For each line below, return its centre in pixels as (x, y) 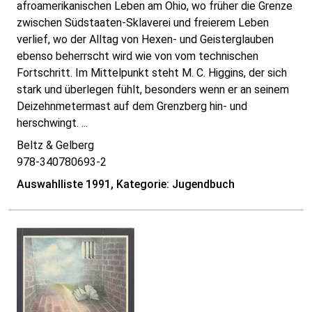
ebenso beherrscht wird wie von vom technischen (138, 56)
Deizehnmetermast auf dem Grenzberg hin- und (132, 107)
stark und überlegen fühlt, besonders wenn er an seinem (153, 90)
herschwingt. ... (52, 123)
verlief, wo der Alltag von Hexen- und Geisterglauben (145, 40)
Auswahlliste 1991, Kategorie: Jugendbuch (126, 185)
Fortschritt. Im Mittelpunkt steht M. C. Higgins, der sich (152, 73)
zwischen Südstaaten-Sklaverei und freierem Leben (143, 23)
